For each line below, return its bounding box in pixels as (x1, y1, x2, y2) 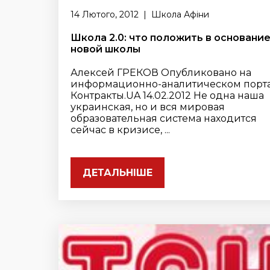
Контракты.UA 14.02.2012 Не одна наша (71, 90, 264, 101)
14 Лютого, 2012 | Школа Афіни (71, 9, 209, 20)
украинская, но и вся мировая (71, 101, 225, 113)
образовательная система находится (71, 113, 257, 124)
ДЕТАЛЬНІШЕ (83, 167, 152, 178)
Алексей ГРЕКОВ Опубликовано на (71, 67, 251, 78)
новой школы (71, 43, 140, 55)
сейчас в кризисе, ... (71, 124, 170, 136)
